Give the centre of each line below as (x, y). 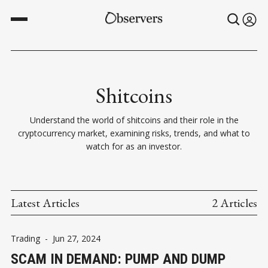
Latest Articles (45, 203)
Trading (25, 238)
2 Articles (234, 203)
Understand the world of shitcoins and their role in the (134, 120)
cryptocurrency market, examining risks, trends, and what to (134, 133)
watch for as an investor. (134, 146)
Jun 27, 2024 (77, 238)
